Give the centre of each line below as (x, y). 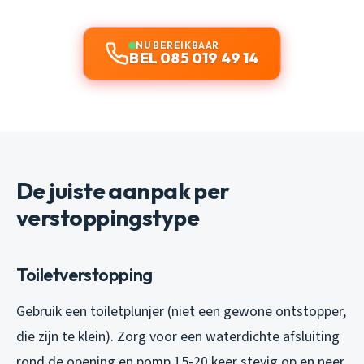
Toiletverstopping (84, 275)
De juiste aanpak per (123, 191)
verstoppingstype (108, 218)
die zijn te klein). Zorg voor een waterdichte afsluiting (178, 337)
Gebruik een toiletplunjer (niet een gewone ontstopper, (181, 312)
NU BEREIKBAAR (178, 45)
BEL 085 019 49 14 (194, 58)
